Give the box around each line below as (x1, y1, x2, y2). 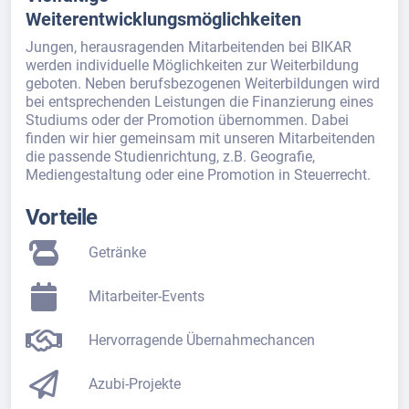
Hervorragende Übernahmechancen (89, 331, 316, 350)
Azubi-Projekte (89, 375, 182, 393)
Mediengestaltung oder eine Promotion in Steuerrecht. (26, 166, 371, 184)
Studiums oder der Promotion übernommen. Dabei (26, 111, 349, 130)
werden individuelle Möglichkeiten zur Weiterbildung (26, 57, 359, 75)
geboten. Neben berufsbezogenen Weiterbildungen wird (26, 75, 380, 93)
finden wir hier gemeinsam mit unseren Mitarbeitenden (26, 130, 375, 148)
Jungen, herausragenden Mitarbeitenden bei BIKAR (26, 38, 351, 57)
